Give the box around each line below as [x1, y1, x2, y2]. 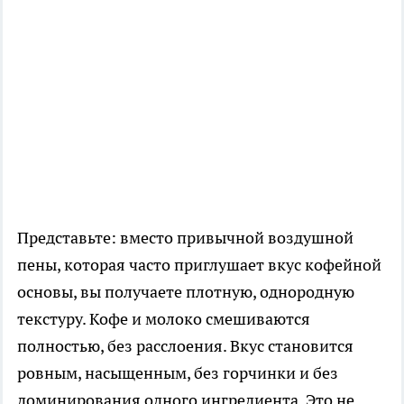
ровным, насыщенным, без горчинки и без [17, 363, 338, 384]
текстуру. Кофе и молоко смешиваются [17, 308, 310, 330]
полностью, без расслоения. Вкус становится [17, 335, 353, 357]
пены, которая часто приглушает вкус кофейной [17, 254, 381, 276]
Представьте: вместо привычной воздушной [17, 227, 353, 249]
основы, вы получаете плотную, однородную [17, 281, 354, 303]
